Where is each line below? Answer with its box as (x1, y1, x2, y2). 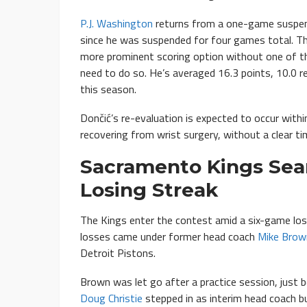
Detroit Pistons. (80, 245, 156, 262)
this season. (80, 81, 136, 98)
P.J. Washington (80, 15, 153, 32)
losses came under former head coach (80, 228, 258, 245)
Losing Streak (80, 178, 218, 202)
